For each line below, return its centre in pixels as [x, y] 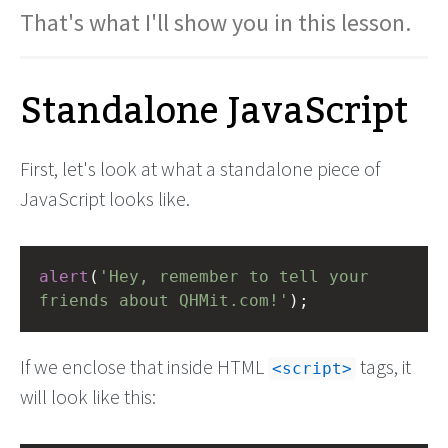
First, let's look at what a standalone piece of [200, 168]
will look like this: [88, 396]
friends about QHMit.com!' [164, 300]
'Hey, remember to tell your [234, 276]
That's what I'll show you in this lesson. [215, 22]
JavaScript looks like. [105, 198]
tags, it [383, 366]
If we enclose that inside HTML [144, 366]
